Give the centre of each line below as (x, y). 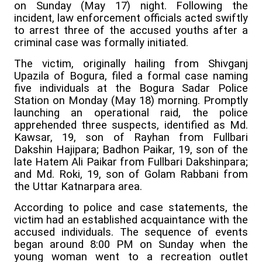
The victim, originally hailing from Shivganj (131, 64)
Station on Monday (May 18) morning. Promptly (131, 101)
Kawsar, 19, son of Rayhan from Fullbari (131, 138)
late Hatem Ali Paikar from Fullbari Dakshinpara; (131, 162)
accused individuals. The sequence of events (131, 232)
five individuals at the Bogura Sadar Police (131, 89)
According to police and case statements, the (131, 208)
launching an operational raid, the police (131, 113)
